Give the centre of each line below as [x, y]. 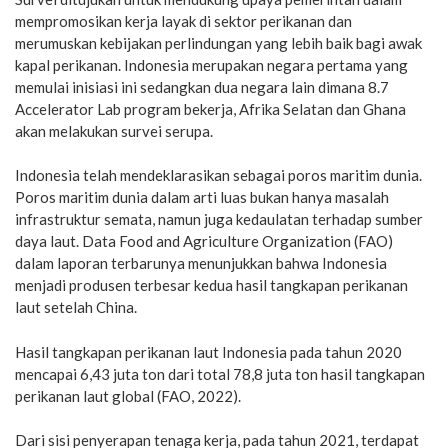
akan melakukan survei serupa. [114, 130]
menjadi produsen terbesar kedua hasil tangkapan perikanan [211, 285]
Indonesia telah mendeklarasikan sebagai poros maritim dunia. [218, 175]
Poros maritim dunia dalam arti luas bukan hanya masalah [202, 197]
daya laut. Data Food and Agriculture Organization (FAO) [204, 241]
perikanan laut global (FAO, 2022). [128, 395]
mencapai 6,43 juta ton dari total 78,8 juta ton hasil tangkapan [220, 373]
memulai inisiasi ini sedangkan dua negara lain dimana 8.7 [202, 86]
